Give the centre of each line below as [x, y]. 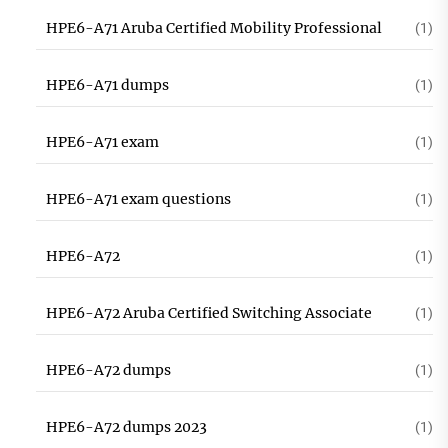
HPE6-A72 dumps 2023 [126, 427]
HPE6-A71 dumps [107, 85]
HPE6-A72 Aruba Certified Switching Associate [208, 313]
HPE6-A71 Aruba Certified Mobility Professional [213, 28]
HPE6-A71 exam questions [138, 199]
